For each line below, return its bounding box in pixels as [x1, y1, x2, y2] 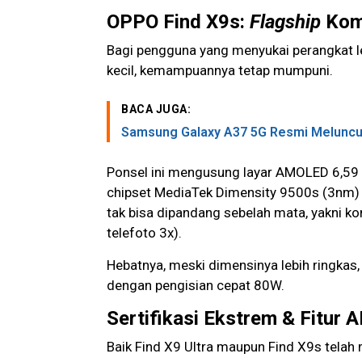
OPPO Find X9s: [107, 11, 250, 34]
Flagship [250, 11, 321, 34]
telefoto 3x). [107, 225, 182, 242]
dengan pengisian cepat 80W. [107, 277, 284, 294]
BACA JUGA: [121, 103, 191, 116]
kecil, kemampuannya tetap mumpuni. [107, 62, 333, 79]
